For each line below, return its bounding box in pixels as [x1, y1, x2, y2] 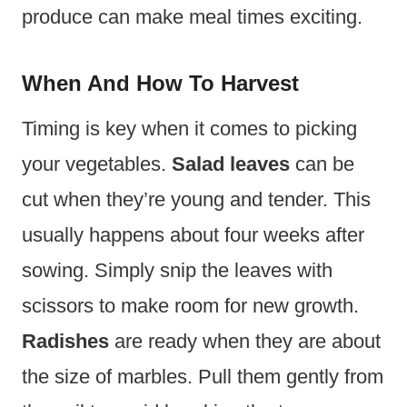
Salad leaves [172, 153, 290, 176]
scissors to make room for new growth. [22, 294, 359, 318]
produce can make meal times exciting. [22, 5, 362, 29]
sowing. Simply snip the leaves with [22, 259, 333, 283]
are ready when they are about [109, 330, 381, 353]
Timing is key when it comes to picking [22, 117, 357, 141]
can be [290, 153, 354, 176]
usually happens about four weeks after [22, 223, 364, 247]
